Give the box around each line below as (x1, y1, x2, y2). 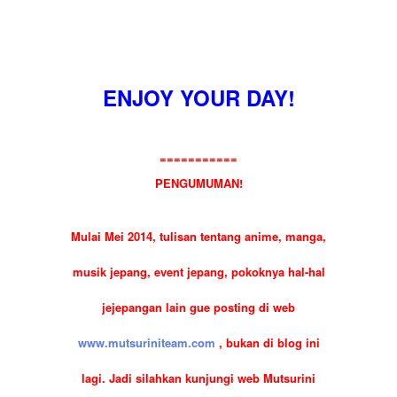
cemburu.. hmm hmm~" (126, 38, 271, 58)
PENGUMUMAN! (154, 175, 243, 192)
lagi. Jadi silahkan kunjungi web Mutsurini (82, 370, 315, 387)
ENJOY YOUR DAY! (102, 82, 295, 113)
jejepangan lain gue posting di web (102, 299, 295, 316)
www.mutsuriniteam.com (77, 334, 219, 352)
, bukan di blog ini (218, 334, 320, 352)
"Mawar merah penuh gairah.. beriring (81, 17, 316, 37)
